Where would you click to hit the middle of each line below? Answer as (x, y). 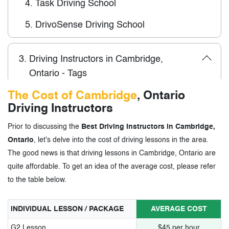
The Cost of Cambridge (72, 96)
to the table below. (37, 180)
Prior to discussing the (44, 127)
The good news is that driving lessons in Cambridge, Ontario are (112, 153)
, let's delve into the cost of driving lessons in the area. (121, 140)
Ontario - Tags (58, 73)
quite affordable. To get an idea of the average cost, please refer (112, 166)
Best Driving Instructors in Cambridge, (148, 127)
